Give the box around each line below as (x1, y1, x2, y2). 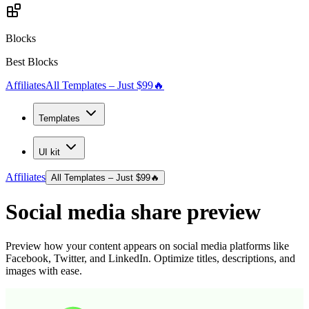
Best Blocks (6, 56, 58, 68)
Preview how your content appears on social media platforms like (6, 239, 289, 252)
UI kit (39, 147, 60, 157)
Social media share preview (6, 199, 261, 225)
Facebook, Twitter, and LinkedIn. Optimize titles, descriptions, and (6, 252, 295, 264)
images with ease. (6, 264, 82, 277)
